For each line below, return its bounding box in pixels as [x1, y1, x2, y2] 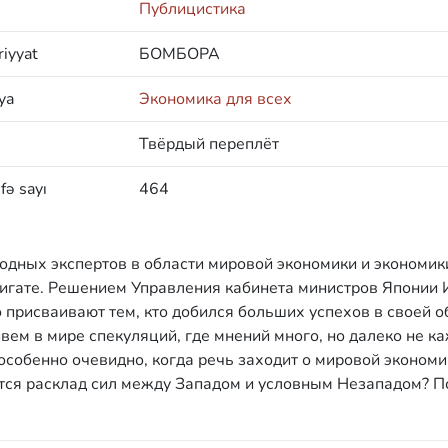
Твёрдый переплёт [138, 133, 279, 155]
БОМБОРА [138, 43, 220, 65]
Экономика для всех [138, 88, 292, 110]
